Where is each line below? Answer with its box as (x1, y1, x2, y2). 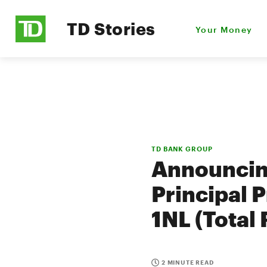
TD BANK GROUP (151, 145, 213, 153)
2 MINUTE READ (162, 259, 214, 266)
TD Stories (67, 19, 156, 38)
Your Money (195, 24, 253, 35)
